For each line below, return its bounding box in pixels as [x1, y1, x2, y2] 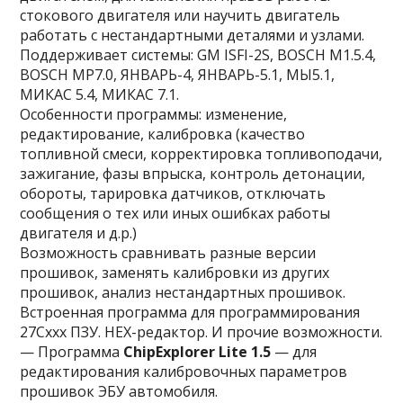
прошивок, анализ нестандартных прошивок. [20, 282, 346, 302]
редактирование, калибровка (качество [20, 124, 306, 144]
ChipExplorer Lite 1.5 [123, 342, 272, 362]
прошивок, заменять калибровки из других [20, 263, 330, 282]
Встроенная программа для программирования [20, 302, 361, 322]
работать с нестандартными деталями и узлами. [20, 25, 365, 45]
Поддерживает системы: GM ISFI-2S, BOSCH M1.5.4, [20, 45, 377, 65]
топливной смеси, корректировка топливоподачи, [20, 144, 383, 164]
